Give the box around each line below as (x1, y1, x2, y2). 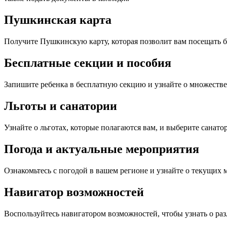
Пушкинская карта (4, 13, 111, 27)
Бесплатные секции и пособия (4, 56, 171, 70)
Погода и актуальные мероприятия (4, 142, 199, 156)
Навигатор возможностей (4, 185, 144, 199)
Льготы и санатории (4, 99, 117, 112)
